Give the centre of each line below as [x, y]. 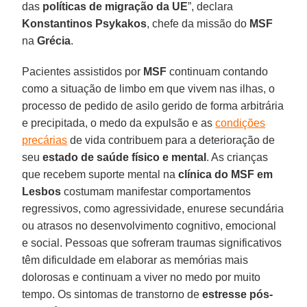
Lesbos [42, 191]
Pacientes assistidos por [83, 71]
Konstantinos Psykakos [85, 23]
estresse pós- [238, 294]
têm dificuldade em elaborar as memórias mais [135, 260]
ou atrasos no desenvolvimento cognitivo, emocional [149, 225]
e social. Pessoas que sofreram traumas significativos [152, 243]
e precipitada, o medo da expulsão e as [119, 123]
